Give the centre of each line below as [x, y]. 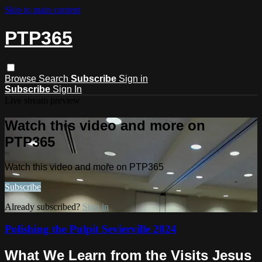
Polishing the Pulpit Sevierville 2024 [91, 229]
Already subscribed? [44, 206]
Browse [22, 78]
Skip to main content [43, 10]
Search [55, 78]
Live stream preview [42, 100]
